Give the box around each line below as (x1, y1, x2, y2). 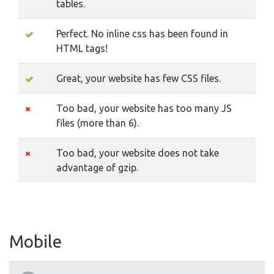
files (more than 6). (56, 117, 139, 128)
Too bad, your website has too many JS (56, 103, 232, 114)
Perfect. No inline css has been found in (56, 28, 228, 39)
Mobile (9, 232, 62, 251)
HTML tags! (56, 43, 108, 54)
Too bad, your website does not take (56, 147, 219, 158)
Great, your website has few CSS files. (56, 73, 221, 84)
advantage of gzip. (56, 162, 138, 173)
